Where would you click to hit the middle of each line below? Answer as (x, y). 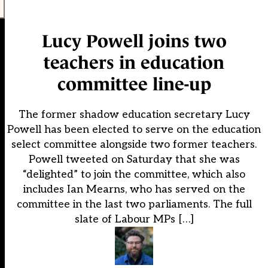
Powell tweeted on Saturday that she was (134, 160)
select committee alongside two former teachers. (134, 145)
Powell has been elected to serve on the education (134, 130)
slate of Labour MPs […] (134, 220)
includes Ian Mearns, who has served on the (134, 190)
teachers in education (134, 63)
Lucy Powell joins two (134, 41)
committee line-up (134, 84)
